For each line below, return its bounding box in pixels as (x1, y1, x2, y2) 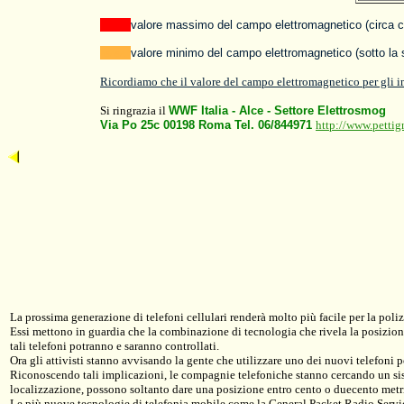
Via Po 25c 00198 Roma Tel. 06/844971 (100, 118, 316, 132)
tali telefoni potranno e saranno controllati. (10, 339, 219, 353)
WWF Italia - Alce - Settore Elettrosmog (169, 104, 386, 117)
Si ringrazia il (100, 104, 169, 117)
